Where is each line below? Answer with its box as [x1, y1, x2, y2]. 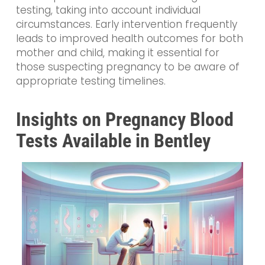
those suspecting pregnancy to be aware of [15, 59, 240, 74]
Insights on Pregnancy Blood [15, 108, 234, 131]
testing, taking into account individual [15, 2, 201, 17]
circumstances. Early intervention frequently [15, 17, 237, 31]
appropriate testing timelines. [15, 73, 166, 88]
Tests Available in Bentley [15, 130, 211, 153]
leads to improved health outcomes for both [15, 31, 243, 46]
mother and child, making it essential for [15, 45, 219, 60]
